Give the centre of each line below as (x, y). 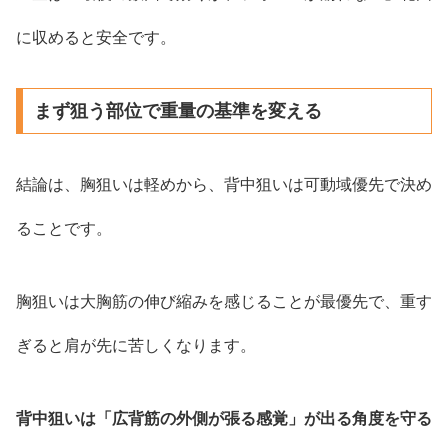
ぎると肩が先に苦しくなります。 (136, 345)
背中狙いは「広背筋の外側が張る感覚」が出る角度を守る (224, 418)
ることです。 (64, 229)
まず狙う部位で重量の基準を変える (177, 111)
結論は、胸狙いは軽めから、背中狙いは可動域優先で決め (224, 185)
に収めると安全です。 (96, 37)
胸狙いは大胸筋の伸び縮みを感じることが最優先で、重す (224, 301)
